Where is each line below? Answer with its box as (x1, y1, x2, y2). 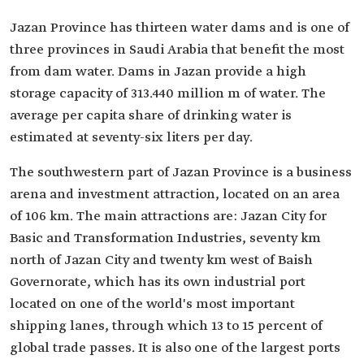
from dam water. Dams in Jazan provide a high (10, 63, 306, 81)
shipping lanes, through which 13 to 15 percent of (10, 318, 323, 336)
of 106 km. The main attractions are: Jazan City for (10, 208, 327, 226)
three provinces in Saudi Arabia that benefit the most (10, 41, 344, 59)
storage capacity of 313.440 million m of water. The (10, 85, 326, 103)
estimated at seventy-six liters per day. (10, 129, 253, 147)
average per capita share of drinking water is (10, 107, 292, 125)
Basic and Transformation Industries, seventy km (10, 230, 321, 248)
